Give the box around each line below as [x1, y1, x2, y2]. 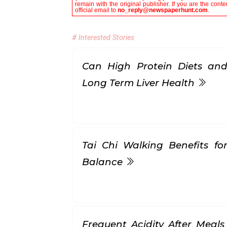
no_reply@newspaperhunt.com [118, 7, 208, 14]
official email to [75, 7, 118, 14]
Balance [82, 156, 125, 168]
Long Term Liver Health [82, 77, 197, 89]
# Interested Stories [72, 33, 134, 42]
